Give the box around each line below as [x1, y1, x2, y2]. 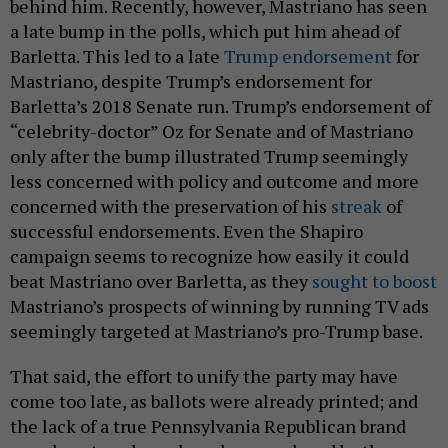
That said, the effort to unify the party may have [10, 341, 398, 366]
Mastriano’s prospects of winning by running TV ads [10, 271, 429, 296]
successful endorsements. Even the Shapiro [10, 196, 363, 221]
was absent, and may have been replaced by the [10, 416, 390, 441]
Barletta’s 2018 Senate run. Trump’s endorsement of [10, 71, 431, 96]
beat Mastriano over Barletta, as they [10, 246, 312, 271]
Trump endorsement [224, 21, 392, 46]
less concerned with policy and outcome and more [10, 146, 419, 171]
